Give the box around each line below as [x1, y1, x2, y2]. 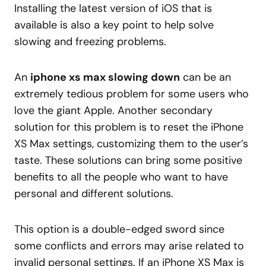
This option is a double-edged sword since [14, 221, 224, 236]
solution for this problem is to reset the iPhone [14, 119, 243, 134]
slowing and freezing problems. [14, 34, 166, 49]
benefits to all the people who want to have [14, 169, 228, 184]
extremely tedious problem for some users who [14, 86, 249, 101]
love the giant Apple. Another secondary [14, 103, 213, 118]
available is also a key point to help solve [14, 17, 214, 32]
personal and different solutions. [14, 186, 173, 201]
